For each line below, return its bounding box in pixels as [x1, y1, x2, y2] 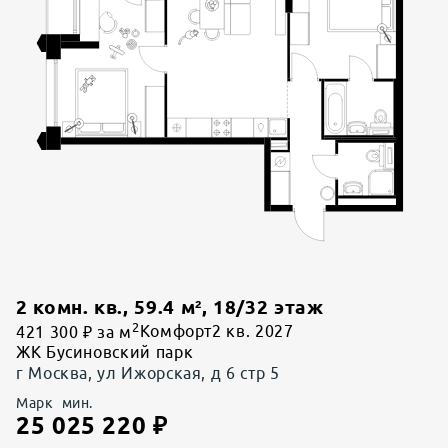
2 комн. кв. [16, 297, 124, 319]
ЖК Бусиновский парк [16, 342, 194, 361]
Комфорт [139, 322, 213, 341]
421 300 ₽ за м [16, 322, 132, 341]
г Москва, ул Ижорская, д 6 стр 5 [16, 363, 280, 382]
